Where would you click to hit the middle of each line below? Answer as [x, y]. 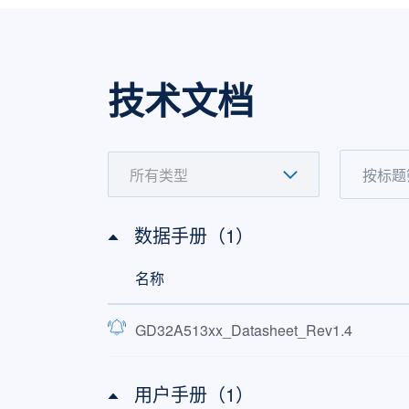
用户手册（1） [194, 394]
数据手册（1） [194, 235]
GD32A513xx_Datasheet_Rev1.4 [243, 330]
